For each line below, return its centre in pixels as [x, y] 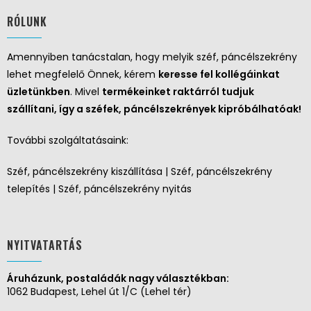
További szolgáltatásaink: [68, 141]
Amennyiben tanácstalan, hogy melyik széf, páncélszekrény [152, 57]
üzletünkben [39, 92]
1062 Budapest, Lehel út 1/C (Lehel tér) [99, 292]
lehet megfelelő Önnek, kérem [83, 75]
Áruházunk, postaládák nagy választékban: [118, 279]
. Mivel [86, 92]
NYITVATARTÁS [45, 245]
